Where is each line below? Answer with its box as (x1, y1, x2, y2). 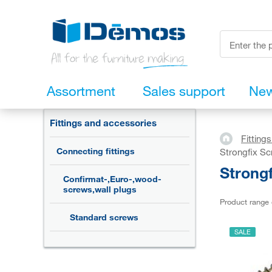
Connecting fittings (56, 146, 135, 157)
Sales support (143, 83, 225, 100)
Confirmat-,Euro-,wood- (63, 174, 161, 185)
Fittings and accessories (50, 117, 157, 129)
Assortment (47, 83, 115, 100)
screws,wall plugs (63, 184, 137, 195)
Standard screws (70, 212, 138, 223)
